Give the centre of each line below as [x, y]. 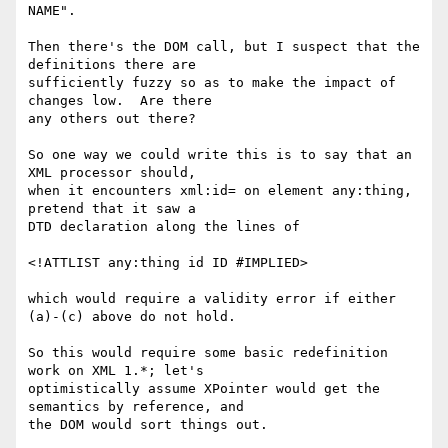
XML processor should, [116, 173]
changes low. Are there [124, 101]
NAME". [52, 11]
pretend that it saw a [116, 209]
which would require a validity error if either [212, 299]
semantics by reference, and [140, 407]
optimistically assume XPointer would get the [204, 389]
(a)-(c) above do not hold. [132, 317]
